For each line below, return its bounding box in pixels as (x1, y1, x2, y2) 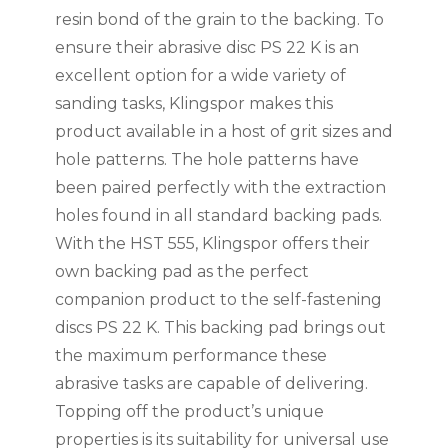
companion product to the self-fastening (54, 290, 382, 310)
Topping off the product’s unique (54, 402, 324, 422)
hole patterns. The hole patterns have (54, 150, 359, 170)
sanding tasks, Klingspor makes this (54, 94, 333, 114)
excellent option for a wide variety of (54, 66, 346, 86)
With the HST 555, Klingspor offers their (54, 234, 370, 254)
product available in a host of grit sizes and (54, 122, 393, 142)
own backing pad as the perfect (54, 262, 309, 282)
